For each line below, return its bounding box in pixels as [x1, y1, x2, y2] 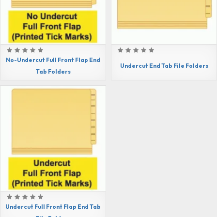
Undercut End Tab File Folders [120, 62, 208, 70]
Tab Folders [35, 68, 71, 76]
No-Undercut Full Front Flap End [6, 56, 100, 64]
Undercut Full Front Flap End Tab [5, 203, 101, 211]
